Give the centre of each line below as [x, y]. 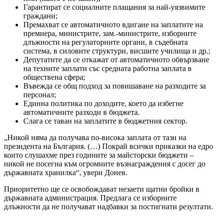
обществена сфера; [54, 77]
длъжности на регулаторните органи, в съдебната [106, 42]
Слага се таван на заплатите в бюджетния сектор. [105, 121]
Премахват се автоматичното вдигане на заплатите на [113, 24]
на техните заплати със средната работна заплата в [108, 68]
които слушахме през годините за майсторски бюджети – [99, 155]
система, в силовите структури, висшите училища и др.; [117, 51]
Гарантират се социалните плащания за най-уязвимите [114, 7]
